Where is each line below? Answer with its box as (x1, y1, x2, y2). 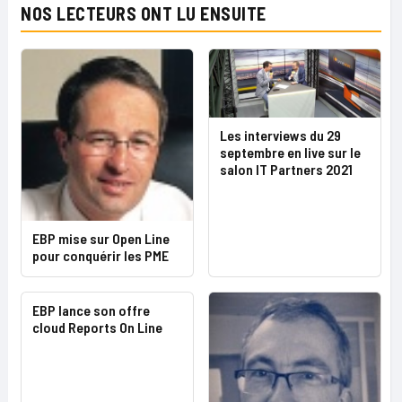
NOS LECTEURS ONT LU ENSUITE (21, 3, 267, 24)
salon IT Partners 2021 (220, 160, 353, 178)
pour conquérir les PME (32, 247, 169, 264)
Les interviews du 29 (220, 126, 341, 144)
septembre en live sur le (220, 143, 361, 161)
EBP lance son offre (32, 301, 150, 319)
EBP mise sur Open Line (32, 230, 170, 247)
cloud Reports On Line (32, 319, 162, 336)
